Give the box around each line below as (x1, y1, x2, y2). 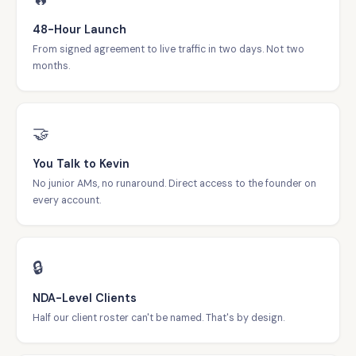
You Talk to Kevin (33, 157, 130, 171)
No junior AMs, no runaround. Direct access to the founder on (33, 177, 316, 190)
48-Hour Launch (33, 22, 126, 37)
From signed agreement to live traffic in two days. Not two (33, 43, 304, 56)
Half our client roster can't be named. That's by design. (33, 311, 284, 324)
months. (33, 60, 70, 72)
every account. (33, 194, 101, 207)
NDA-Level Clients (33, 291, 137, 305)
